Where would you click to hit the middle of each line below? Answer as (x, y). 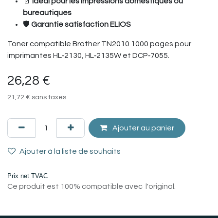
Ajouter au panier (142, 128)
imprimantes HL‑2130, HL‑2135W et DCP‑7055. (88, 55)
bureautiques (47, 12)
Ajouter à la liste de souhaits (70, 152)
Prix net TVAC (27, 176)
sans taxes (49, 97)
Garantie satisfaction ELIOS (81, 24)
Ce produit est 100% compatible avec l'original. (91, 186)
